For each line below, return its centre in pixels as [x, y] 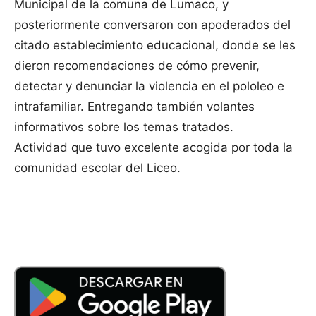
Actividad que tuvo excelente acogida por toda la [153, 148]
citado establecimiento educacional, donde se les [155, 45]
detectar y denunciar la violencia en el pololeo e [149, 86]
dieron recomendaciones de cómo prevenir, [137, 66]
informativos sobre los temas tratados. [124, 127]
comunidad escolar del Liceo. [97, 168]
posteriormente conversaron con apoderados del [152, 25]
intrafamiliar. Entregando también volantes [134, 107]
